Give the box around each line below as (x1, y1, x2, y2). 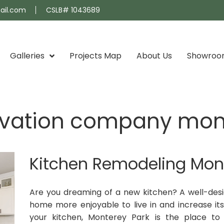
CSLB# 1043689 (46, 5, 100, 15)
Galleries (10, 49, 44, 61)
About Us (136, 49, 172, 61)
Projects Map (69, 49, 121, 61)
